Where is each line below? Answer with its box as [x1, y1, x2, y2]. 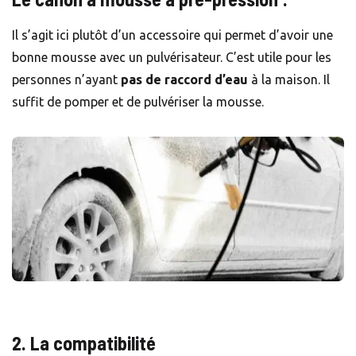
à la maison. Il [248, 72, 330, 87]
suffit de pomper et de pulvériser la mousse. [12, 94, 273, 109]
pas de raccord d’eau [121, 72, 248, 87]
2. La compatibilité [12, 331, 164, 354]
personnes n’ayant [12, 72, 121, 87]
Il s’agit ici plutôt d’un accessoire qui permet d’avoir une [12, 27, 333, 42]
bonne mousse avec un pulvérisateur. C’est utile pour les [12, 49, 331, 64]
